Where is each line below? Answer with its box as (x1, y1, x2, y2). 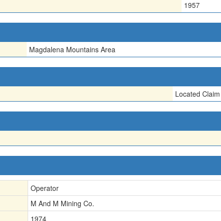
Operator (31, 183, 59, 193)
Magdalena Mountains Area (29, 44, 115, 54)
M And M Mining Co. (31, 198, 94, 208)
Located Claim (175, 88, 220, 99)
